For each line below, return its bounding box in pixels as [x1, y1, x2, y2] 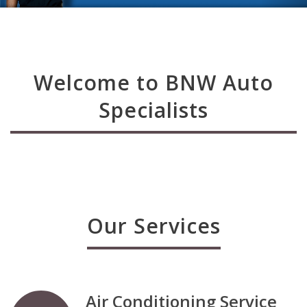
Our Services [86, 212, 221, 241]
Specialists [99, 96, 208, 125]
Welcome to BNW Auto [34, 69, 273, 97]
